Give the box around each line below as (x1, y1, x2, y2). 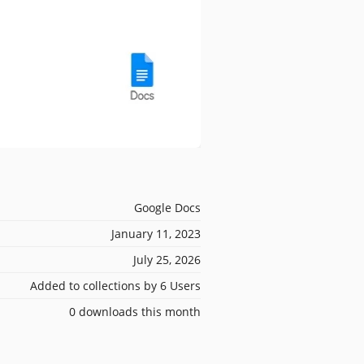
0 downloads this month (69, 303, 201, 319)
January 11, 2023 (111, 225, 201, 241)
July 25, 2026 (133, 251, 201, 267)
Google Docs (134, 199, 201, 215)
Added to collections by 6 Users (30, 277, 201, 293)
